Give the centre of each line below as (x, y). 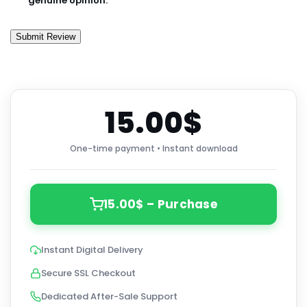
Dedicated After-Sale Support (109, 296)
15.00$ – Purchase (160, 204)
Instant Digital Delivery (92, 249)
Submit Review (46, 36)
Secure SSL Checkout (88, 273)
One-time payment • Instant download (153, 148)
